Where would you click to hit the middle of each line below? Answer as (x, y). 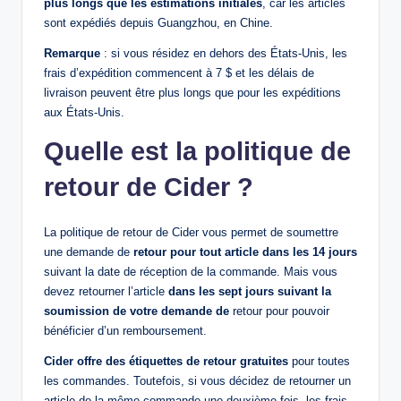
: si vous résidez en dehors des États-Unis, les (224, 53)
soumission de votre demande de (137, 311)
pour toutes (319, 361)
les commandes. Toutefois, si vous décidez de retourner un (197, 380)
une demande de (89, 252)
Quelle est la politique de (197, 151)
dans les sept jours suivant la (250, 291)
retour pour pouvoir (279, 311)
